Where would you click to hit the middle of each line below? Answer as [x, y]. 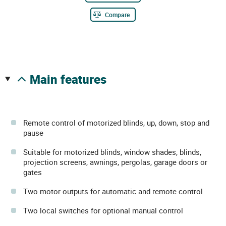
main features [73, 79]
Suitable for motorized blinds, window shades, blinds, [112, 152]
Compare [117, 14]
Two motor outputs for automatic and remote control [113, 191]
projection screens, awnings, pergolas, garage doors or [115, 162]
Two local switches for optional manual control [103, 210]
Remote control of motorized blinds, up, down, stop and [116, 122]
